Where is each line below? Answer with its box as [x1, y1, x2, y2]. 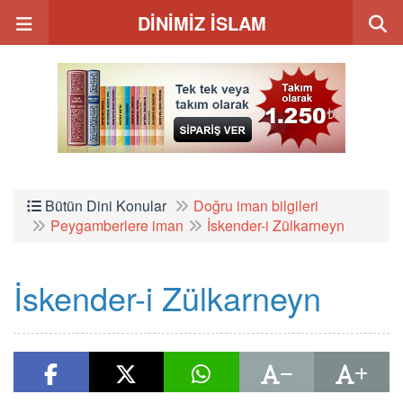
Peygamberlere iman [50, 215, 184, 236]
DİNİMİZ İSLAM [137, 10, 266, 36]
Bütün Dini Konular [41, 195, 166, 216]
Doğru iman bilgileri [193, 195, 318, 216]
